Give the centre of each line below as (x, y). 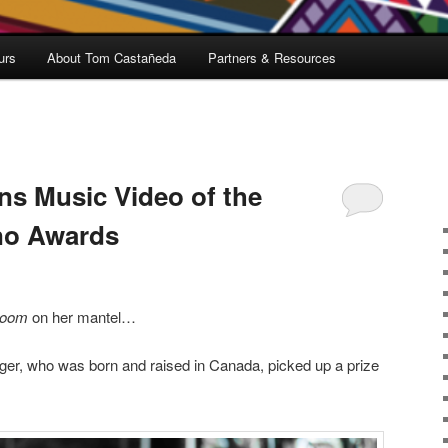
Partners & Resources (271, 58)
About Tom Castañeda (112, 58)
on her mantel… (82, 316)
